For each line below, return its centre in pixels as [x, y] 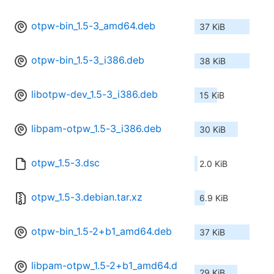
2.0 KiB [213, 164]
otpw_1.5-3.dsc [65, 163]
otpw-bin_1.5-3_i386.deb [88, 60]
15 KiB [212, 95]
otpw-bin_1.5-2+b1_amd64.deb [102, 231]
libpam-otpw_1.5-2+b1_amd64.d [104, 266]
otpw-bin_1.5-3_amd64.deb [93, 26]
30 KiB [213, 130]
